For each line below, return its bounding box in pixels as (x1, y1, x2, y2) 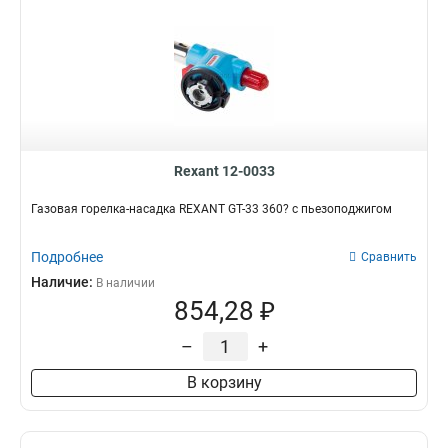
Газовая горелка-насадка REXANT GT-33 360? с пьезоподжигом (31, 202, 392, 216)
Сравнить (361, 250, 417, 264)
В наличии (96, 276, 155, 290)
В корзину (186, 373, 262, 392)
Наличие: (31, 274, 96, 290)
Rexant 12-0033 (173, 163, 275, 179)
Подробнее (31, 249, 103, 265)
